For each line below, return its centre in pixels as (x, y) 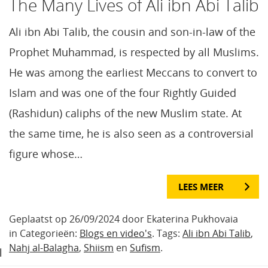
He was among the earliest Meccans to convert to (133, 73)
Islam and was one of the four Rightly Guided (123, 93)
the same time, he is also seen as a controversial (131, 134)
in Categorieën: (44, 233)
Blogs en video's (116, 233)
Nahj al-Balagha (44, 247)
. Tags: (167, 233)
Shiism (99, 247)
